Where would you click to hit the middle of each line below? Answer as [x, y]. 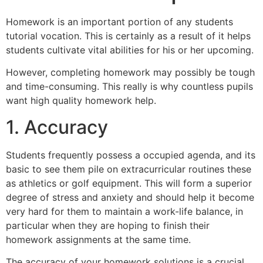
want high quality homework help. [81, 101]
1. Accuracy [57, 127]
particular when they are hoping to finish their [108, 225]
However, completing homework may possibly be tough [130, 73]
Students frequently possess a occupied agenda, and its [131, 155]
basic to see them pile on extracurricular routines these [129, 169]
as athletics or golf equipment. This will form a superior [129, 183]
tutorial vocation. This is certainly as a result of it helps [128, 36]
